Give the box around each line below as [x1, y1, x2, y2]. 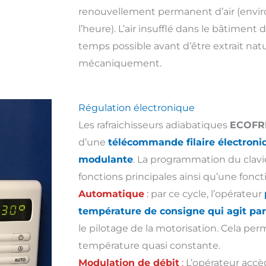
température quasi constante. [78, 239, 220, 251]
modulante [78, 153, 133, 165]
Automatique [78, 188, 144, 199]
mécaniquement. [78, 58, 161, 69]
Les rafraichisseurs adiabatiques [78, 119, 230, 131]
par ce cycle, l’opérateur [148, 188, 264, 199]
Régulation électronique [78, 102, 195, 113]
